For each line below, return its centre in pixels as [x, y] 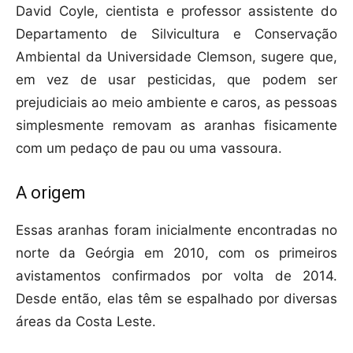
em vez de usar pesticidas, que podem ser [176, 80]
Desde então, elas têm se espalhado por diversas [176, 299]
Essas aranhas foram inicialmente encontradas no [176, 230]
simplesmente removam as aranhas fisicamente [176, 126]
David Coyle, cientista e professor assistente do [176, 11]
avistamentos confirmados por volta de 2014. [176, 276]
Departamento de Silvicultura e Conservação [176, 34]
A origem [51, 193]
